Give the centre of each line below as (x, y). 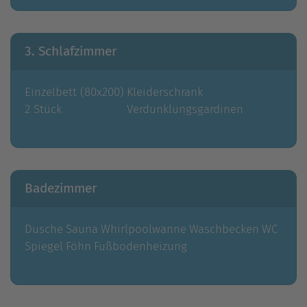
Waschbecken (224, 229)
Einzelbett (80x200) (74, 92)
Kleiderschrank (165, 92)
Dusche (44, 229)
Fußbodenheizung (140, 246)
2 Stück (43, 109)
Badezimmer (61, 188)
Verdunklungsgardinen (185, 109)
